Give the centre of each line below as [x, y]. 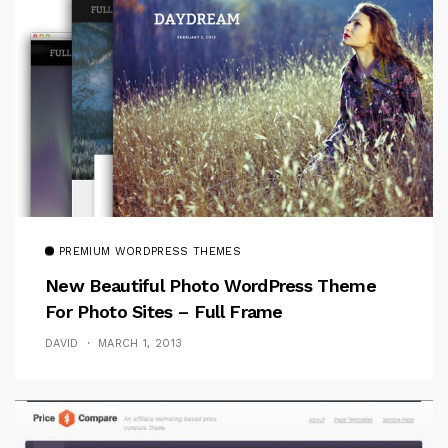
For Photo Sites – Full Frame [164, 311]
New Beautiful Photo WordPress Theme [210, 285]
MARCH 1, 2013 [140, 343]
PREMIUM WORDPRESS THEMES [150, 251]
